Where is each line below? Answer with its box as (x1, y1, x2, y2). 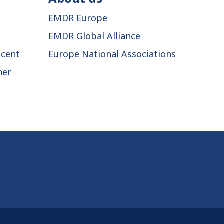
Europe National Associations (48, 48, 176, 60)
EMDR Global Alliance (48, 30, 140, 42)
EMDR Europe (48, 12, 107, 24)
